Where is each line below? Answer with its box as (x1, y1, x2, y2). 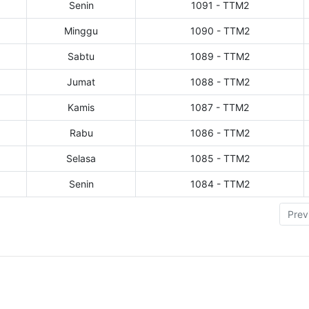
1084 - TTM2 (190, 178, 250, 190)
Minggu (64, 25, 98, 37)
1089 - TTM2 (190, 50, 250, 63)
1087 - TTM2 (190, 101, 249, 114)
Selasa (66, 152, 96, 165)
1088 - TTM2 (190, 76, 250, 88)
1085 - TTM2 (190, 152, 250, 165)
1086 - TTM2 (190, 127, 250, 139)
